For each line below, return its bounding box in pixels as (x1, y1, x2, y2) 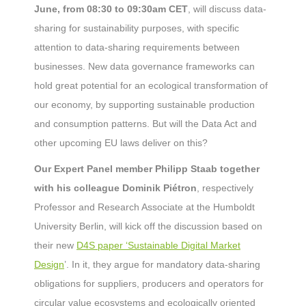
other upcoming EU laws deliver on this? (34, 137, 208, 148)
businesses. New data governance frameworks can (34, 61, 255, 72)
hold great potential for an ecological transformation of (34, 80, 268, 91)
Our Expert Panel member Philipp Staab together (34, 163, 260, 174)
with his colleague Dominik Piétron (34, 182, 197, 193)
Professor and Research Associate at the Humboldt (34, 201, 255, 212)
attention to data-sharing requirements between (34, 42, 240, 53)
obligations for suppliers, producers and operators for (34, 278, 264, 289)
